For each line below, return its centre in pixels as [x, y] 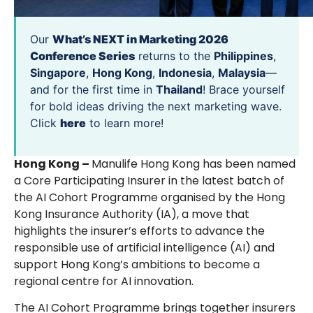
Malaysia [242, 73]
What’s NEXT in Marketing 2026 [140, 39]
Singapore [58, 73]
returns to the [174, 56]
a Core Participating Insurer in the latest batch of [149, 180]
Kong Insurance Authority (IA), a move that [132, 214]
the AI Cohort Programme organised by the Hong [150, 197]
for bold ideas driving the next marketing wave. [156, 107]
